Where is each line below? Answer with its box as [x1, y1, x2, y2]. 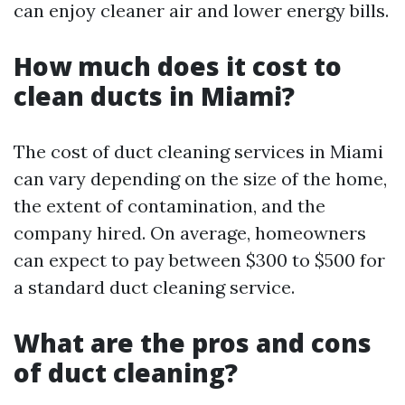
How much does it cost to [14, 49, 342, 83]
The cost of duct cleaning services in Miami [14, 140, 383, 163]
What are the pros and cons [14, 325, 372, 360]
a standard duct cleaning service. [14, 276, 295, 298]
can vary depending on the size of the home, [14, 167, 387, 190]
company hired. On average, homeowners [14, 221, 366, 244]
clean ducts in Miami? [14, 79, 295, 113]
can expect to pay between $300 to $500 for [14, 249, 385, 271]
